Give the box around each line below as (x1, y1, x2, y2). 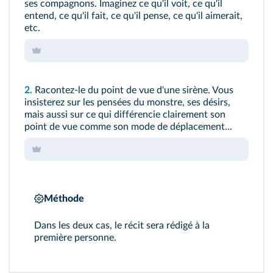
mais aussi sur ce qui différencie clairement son (24, 110, 225, 119)
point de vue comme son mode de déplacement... (24, 122, 232, 132)
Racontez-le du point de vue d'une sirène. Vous (32, 85, 233, 95)
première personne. (34, 233, 116, 243)
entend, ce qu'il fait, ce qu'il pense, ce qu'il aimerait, (24, 11, 243, 21)
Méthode (44, 194, 84, 204)
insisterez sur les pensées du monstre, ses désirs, (24, 97, 230, 107)
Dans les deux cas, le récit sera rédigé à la (34, 221, 210, 230)
